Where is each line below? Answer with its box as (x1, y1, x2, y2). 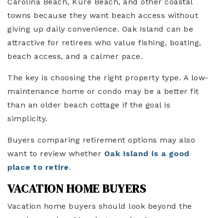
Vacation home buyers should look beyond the (7, 201, 192, 211)
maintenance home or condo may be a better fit (7, 87, 199, 96)
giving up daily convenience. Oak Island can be (7, 24, 193, 34)
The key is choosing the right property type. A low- (7, 73, 209, 83)
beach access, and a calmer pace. (7, 52, 143, 61)
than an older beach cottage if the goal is (7, 100, 170, 110)
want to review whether (7, 149, 104, 159)
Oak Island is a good (104, 149, 190, 159)
